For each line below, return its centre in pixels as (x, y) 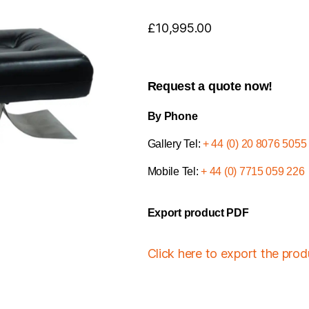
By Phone (172, 117)
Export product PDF (198, 213)
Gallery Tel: (175, 144)
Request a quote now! (210, 87)
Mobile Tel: (174, 172)
